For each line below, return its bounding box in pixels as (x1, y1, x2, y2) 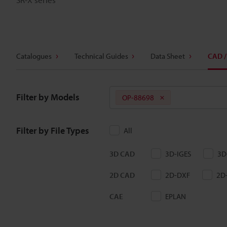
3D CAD (109, 149, 135, 159)
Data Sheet (150, 51, 185, 61)
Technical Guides (74, 51, 128, 61)
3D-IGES (165, 149, 191, 159)
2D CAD (109, 170, 135, 180)
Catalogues (16, 51, 52, 61)
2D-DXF (165, 170, 190, 180)
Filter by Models (16, 91, 80, 103)
